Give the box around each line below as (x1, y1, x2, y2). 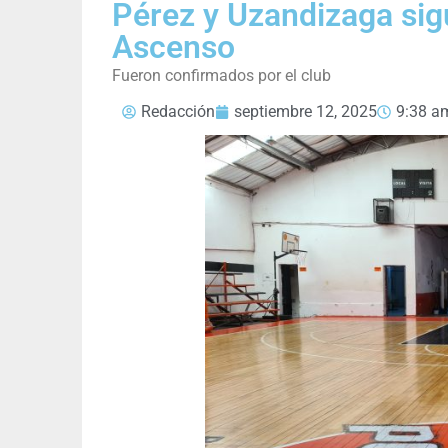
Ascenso (112, 28, 235, 67)
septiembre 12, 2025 (234, 102, 377, 122)
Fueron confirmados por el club (112, 66, 331, 86)
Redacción (141, 102, 215, 122)
